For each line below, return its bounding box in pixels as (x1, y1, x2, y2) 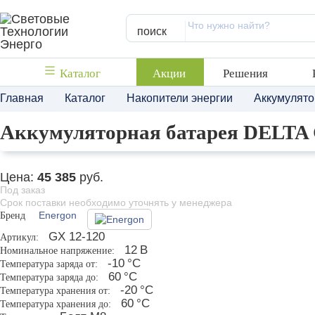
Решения (222, 67, 268, 80)
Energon (36, 210, 77, 221)
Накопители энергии (127, 91, 233, 104)
